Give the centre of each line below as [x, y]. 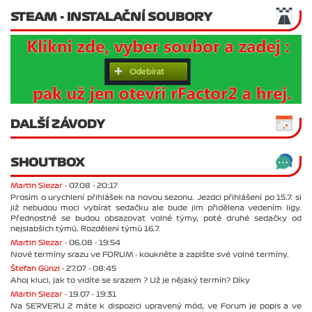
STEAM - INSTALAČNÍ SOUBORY [111, 16]
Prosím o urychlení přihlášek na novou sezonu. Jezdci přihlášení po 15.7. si [156, 198]
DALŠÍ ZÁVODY [58, 124]
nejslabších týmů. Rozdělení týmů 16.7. [85, 229]
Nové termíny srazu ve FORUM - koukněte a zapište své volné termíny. [150, 255]
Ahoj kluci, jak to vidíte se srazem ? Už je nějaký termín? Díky [130, 281]
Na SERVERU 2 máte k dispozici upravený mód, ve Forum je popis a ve [156, 306]
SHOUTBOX [47, 163]
